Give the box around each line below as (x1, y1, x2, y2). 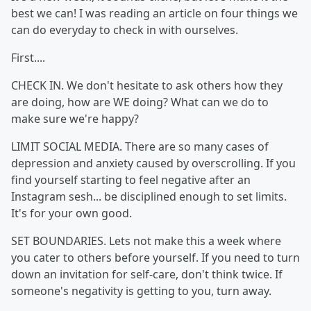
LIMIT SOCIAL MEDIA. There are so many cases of (11, 139, 269, 154)
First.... (11, 50, 45, 65)
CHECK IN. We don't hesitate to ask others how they (11, 78, 283, 93)
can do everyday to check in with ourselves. (11, 22, 238, 37)
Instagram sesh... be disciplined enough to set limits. (11, 189, 287, 204)
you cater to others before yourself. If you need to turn (11, 250, 300, 265)
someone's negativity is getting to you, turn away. (11, 283, 271, 299)
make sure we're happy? (11, 111, 139, 126)
